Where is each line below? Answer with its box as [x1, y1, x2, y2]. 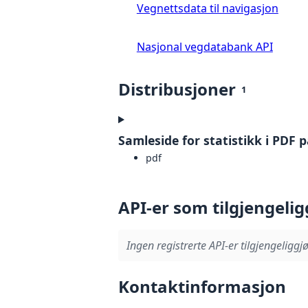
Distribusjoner [118, 78, 236, 101]
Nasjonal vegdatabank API [136, 39, 273, 55]
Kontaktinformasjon [118, 275, 286, 298]
